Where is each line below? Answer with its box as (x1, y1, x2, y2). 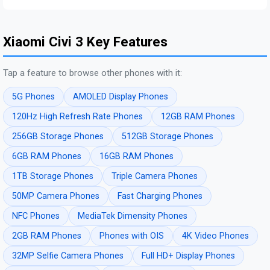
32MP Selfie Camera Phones (12, 251, 124, 262)
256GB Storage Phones (12, 131, 104, 142)
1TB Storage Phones (12, 171, 93, 182)
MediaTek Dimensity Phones (78, 211, 187, 222)
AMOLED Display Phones (73, 92, 168, 102)
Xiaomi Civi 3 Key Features (3, 33, 168, 49)
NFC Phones (12, 211, 60, 222)
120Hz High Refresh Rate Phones (12, 111, 143, 122)
